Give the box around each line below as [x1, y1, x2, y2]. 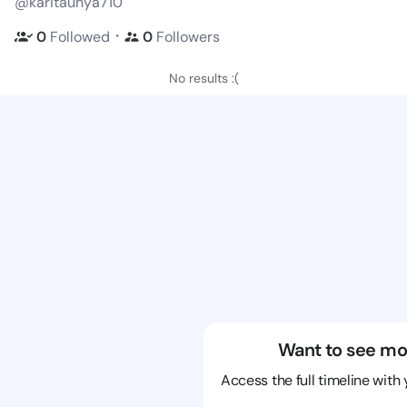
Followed [50, 26, 110, 46]
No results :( [168, 70, 239, 86]
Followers [156, 26, 220, 46]
